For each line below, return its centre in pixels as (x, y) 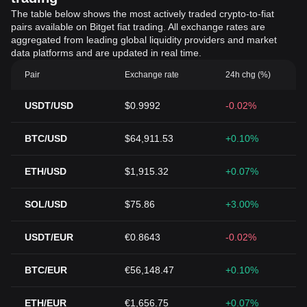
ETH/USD (46, 171)
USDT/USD (49, 106)
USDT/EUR (49, 237)
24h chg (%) (248, 75)
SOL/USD (46, 204)
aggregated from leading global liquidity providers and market (144, 40)
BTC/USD (46, 138)
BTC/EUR (46, 270)
